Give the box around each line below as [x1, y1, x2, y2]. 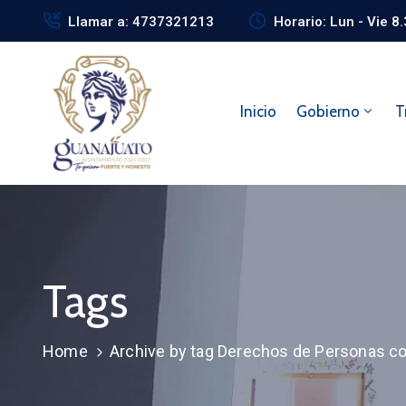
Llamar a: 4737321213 [68, 14, 214, 30]
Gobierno [295, 102, 360, 121]
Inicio [239, 102, 276, 121]
